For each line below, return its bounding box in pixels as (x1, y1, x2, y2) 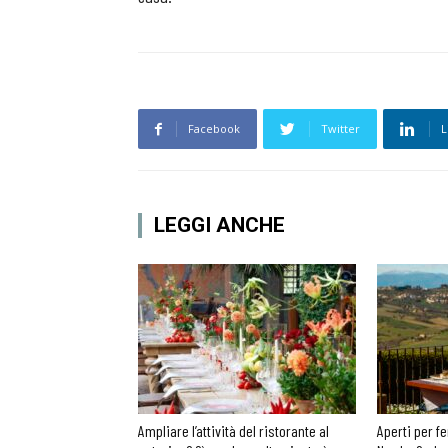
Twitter (321, 121, 360, 136)
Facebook (188, 121, 240, 136)
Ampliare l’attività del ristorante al (138, 421, 329, 440)
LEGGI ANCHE (154, 213, 285, 237)
